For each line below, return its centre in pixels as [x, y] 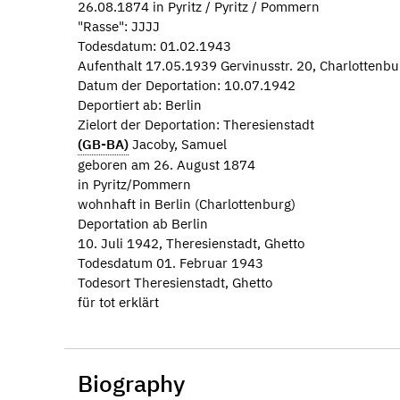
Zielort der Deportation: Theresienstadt [196, 124]
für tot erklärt [118, 302]
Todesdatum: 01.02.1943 [154, 46]
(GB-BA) [103, 144]
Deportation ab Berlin [143, 223]
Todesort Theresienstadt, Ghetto [175, 282]
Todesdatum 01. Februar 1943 [171, 262]
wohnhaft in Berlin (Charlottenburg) [187, 204]
